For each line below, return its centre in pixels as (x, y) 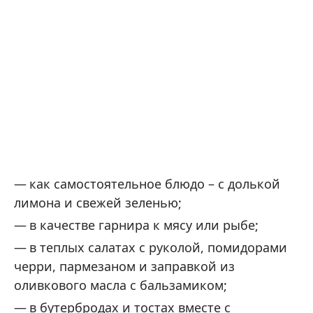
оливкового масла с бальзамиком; (121, 285)
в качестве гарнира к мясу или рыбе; (144, 225)
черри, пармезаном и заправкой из (124, 266)
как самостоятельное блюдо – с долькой (155, 183)
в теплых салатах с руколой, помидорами (158, 247)
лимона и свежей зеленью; (98, 202)
